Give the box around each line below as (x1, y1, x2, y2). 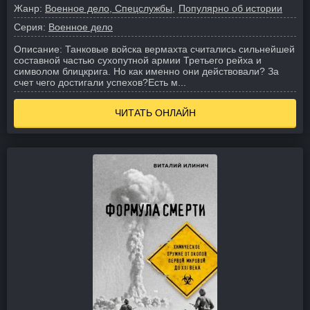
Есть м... (148, 77, 186, 88)
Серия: (14, 21, 46, 33)
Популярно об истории (179, 3, 282, 14)
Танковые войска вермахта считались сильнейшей (65, 44, 295, 55)
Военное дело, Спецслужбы (45, 3, 172, 14)
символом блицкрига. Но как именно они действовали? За (14, 66, 279, 77)
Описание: (14, 44, 62, 55)
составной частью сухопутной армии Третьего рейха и (14, 55, 262, 66)
